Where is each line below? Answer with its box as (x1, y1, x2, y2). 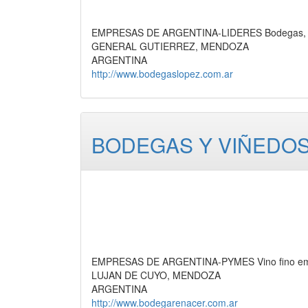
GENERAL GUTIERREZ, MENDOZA (91, 39, 249, 54)
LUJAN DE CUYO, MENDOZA (91, 268, 221, 283)
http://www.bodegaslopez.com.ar (91, 67, 233, 81)
